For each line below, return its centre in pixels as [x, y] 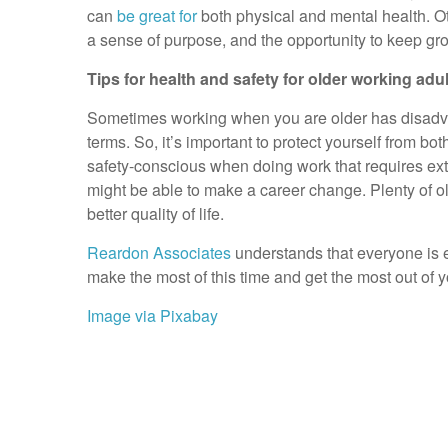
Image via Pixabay [152, 315]
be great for [157, 15]
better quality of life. [155, 213]
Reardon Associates [159, 252]
